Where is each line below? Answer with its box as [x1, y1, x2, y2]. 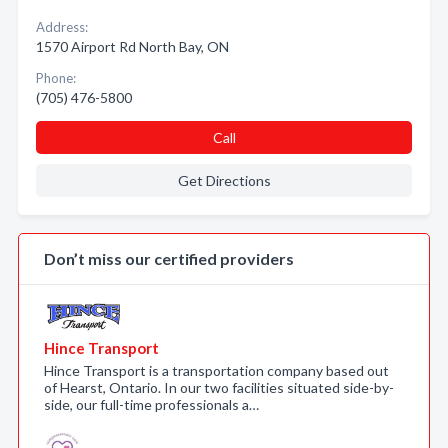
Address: [36, 19, 88, 35]
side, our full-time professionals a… [44, 396, 259, 413]
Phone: [36, 70, 76, 86]
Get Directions [177, 172, 271, 189]
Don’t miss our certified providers [44, 249, 294, 268]
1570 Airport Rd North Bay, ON [36, 38, 229, 55]
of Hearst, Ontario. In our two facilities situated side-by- [44, 379, 394, 396]
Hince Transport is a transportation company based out [44, 362, 389, 379]
